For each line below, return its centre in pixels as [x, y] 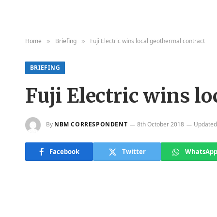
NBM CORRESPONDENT [91, 124]
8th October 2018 [161, 124]
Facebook [64, 151]
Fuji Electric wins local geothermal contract [147, 41]
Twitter [134, 151]
